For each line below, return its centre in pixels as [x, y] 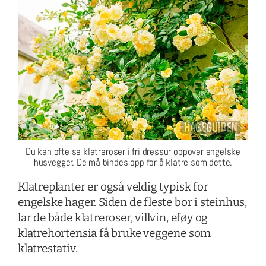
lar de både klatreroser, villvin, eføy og [113, 217]
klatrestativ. [47, 248]
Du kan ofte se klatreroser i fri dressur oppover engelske [133, 151]
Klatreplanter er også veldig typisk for [113, 186]
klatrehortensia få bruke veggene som [114, 233]
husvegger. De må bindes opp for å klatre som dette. [133, 162]
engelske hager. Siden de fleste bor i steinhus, [132, 202]
